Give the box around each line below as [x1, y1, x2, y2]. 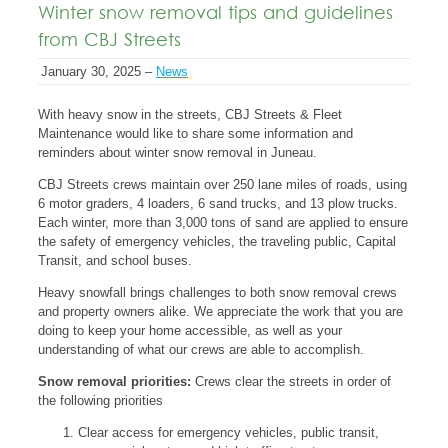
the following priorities [38, 393, 163, 408]
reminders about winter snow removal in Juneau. [38, 145, 317, 160]
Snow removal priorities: [38, 374, 195, 389]
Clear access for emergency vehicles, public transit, [78, 425, 379, 440]
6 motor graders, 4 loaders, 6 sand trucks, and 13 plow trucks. [38, 196, 398, 211]
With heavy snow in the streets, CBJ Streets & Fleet [38, 107, 342, 122]
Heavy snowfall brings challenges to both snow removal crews [38, 285, 397, 300]
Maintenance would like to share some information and [38, 126, 353, 141]
